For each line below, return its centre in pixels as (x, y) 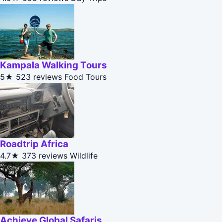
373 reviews (45, 156)
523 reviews (39, 77)
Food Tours (85, 77)
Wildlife (84, 156)
